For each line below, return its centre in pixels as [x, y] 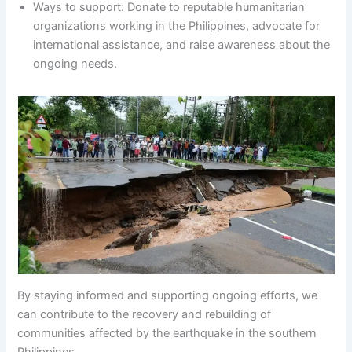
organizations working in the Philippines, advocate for [177, 26]
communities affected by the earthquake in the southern [167, 333]
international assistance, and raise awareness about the [182, 45]
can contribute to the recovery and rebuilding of [145, 314]
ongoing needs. [75, 64]
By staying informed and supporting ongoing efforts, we [168, 295]
